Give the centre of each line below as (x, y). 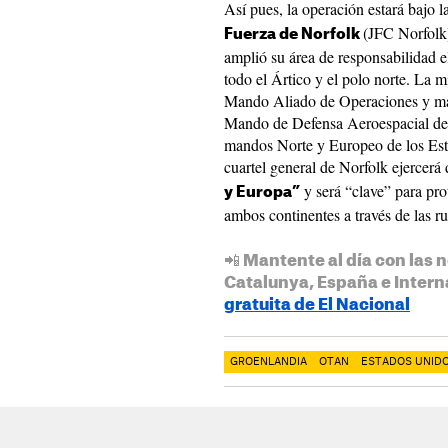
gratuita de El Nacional (317, 305)
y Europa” (262, 192)
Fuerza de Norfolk (293, 34)
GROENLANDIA (268, 362)
